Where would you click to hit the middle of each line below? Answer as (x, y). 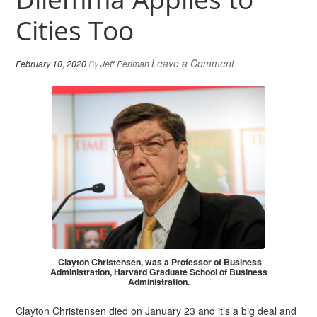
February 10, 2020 (51, 63)
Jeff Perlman (125, 63)
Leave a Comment (193, 63)
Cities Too (75, 30)
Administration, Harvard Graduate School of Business (158, 271)
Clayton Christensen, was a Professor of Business (158, 261)
